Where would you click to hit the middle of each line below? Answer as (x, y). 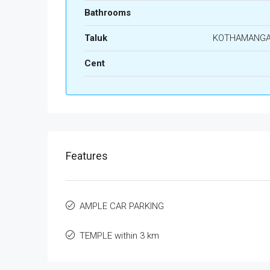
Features (87, 156)
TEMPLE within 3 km (119, 236)
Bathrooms (108, 13)
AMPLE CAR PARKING (122, 206)
